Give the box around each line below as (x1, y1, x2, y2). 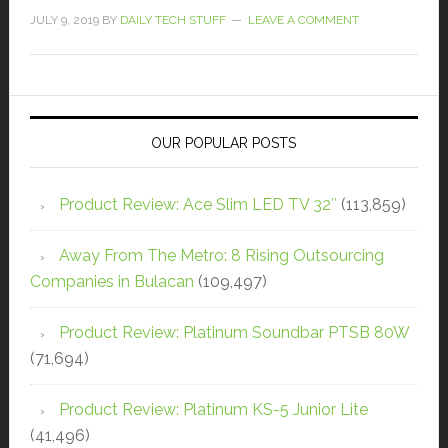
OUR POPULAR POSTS (151, 135, 297, 152)
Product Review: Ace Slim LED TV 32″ (58, 195, 337, 215)
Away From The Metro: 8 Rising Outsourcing (58, 246, 384, 266)
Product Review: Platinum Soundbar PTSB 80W (58, 323, 409, 343)
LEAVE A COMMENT (247, 13, 359, 28)
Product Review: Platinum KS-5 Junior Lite (58, 400, 368, 420)
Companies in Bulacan (29, 272, 194, 292)
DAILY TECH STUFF (119, 13, 226, 28)
